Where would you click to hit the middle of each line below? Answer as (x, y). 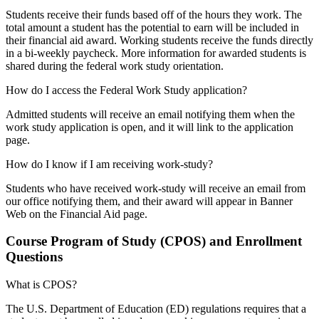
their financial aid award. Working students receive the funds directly (159, 40)
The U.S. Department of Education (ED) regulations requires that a (156, 308)
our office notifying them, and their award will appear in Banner (149, 201)
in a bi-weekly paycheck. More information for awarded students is (156, 53)
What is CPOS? (41, 284)
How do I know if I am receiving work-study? (109, 164)
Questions (34, 257)
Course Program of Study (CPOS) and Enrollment (154, 241)
